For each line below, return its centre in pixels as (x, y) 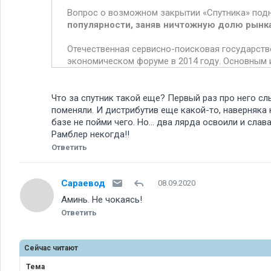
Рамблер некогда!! (90, 134)
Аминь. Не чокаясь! (102, 200)
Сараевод (83, 183)
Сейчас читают (51, 248)
